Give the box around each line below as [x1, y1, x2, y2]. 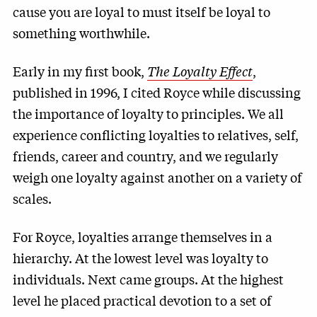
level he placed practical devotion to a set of [13, 291, 272, 309]
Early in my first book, [13, 62, 147, 80]
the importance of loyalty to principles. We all [13, 104, 284, 122]
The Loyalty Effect [147, 62, 253, 80]
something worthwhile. [13, 23, 150, 42]
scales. [13, 189, 52, 207]
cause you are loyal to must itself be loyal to [13, 2, 270, 21]
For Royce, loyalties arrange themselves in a [13, 227, 272, 246]
